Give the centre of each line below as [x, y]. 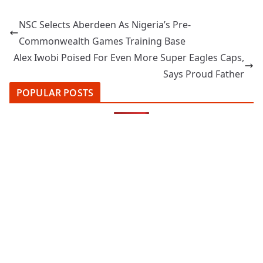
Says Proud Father [204, 74]
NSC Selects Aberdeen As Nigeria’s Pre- [105, 25]
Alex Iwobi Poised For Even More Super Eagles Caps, [129, 58]
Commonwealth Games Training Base [102, 41]
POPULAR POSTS [55, 93]
